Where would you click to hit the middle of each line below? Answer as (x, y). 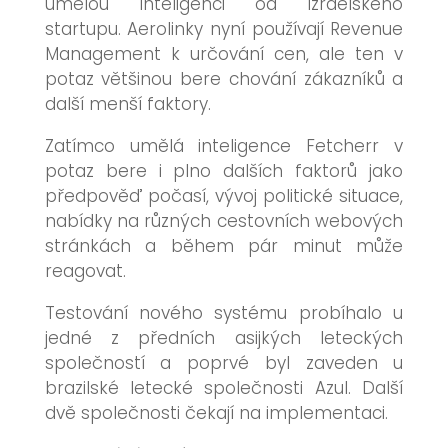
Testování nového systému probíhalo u (224, 313)
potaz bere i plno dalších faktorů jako (224, 171)
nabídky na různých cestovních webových (224, 221)
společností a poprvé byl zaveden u (224, 363)
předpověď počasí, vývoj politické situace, (224, 196)
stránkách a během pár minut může (224, 246)
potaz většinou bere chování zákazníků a (224, 79)
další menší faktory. (127, 104)
